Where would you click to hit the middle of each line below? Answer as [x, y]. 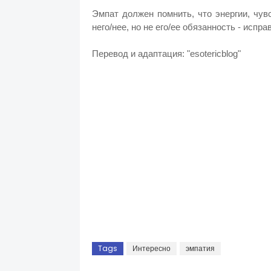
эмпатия [200, 248]
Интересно [152, 248]
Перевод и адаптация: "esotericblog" [168, 54]
